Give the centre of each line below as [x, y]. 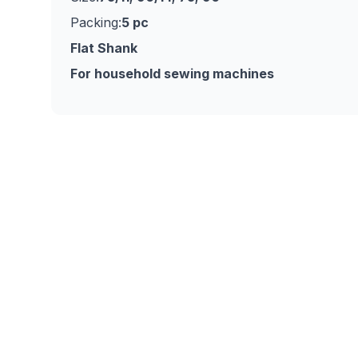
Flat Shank [104, 48]
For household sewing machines [172, 74]
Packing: [96, 22]
